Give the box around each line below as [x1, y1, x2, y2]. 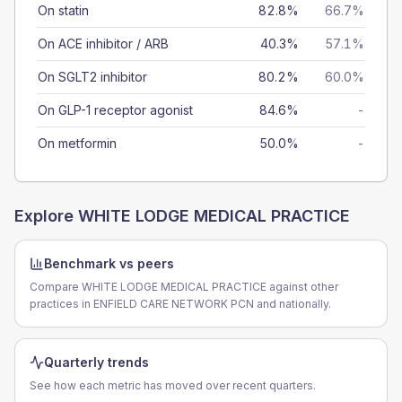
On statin [38, 3, 89, 18]
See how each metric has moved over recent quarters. [30, 379, 316, 392]
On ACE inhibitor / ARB [38, 36, 169, 51]
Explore [14, 206, 78, 225]
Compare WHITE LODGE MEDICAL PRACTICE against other [30, 280, 338, 293]
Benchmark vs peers [44, 256, 174, 271]
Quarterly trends [44, 354, 149, 370]
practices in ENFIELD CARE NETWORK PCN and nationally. [30, 297, 331, 310]
